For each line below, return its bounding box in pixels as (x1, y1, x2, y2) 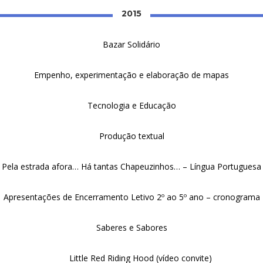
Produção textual (99, 130, 164, 141)
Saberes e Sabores (96, 222, 167, 233)
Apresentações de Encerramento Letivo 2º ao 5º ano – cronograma (3, 191, 260, 203)
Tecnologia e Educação (87, 100, 176, 111)
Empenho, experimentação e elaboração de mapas (34, 69, 229, 80)
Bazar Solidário (103, 39, 160, 50)
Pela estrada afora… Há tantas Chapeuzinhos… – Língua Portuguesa (2, 161, 261, 172)
